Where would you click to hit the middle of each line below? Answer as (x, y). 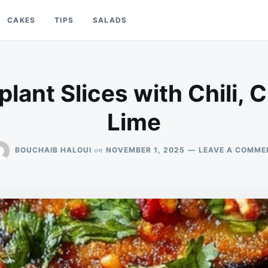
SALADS (110, 20)
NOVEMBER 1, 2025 (145, 150)
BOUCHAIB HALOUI (53, 150)
